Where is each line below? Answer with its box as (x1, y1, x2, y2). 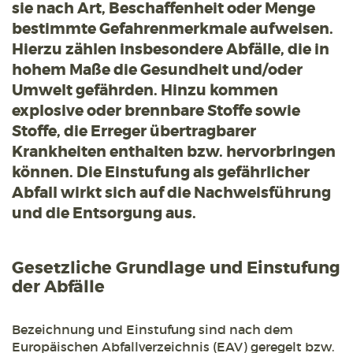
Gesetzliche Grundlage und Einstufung (12, 258, 340, 280)
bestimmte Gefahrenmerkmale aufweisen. (12, 19, 333, 39)
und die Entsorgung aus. (12, 203, 196, 224)
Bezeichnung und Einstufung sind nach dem (12, 321, 293, 338)
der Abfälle (12, 277, 105, 299)
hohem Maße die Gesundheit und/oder (12, 60, 303, 80)
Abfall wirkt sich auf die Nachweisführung (12, 183, 331, 203)
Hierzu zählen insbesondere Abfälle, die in (12, 39, 329, 60)
